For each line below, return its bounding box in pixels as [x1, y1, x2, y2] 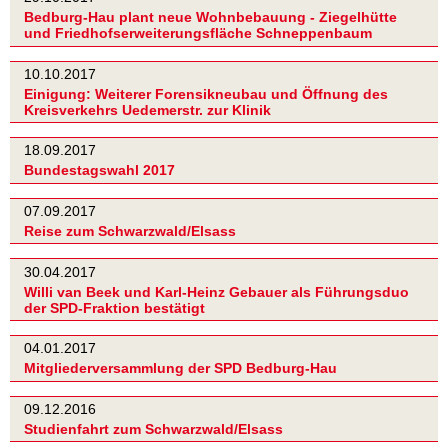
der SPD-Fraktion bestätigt [24, 299, 205, 316]
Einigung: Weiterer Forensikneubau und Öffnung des [24, 86, 388, 103]
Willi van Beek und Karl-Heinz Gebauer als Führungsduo [24, 283, 409, 300]
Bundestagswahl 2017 [24, 162, 175, 179]
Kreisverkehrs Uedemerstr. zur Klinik [24, 102, 271, 119]
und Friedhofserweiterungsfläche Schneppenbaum [24, 25, 372, 42]
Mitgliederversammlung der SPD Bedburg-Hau [24, 360, 337, 377]
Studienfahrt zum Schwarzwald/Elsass [24, 420, 283, 437]
